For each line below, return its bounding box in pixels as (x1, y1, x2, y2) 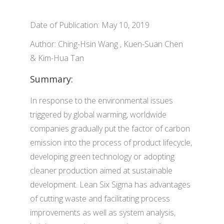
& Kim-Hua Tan (30, 52, 84, 63)
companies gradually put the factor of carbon (30, 123, 190, 134)
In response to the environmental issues (30, 95, 173, 106)
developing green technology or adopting (30, 151, 174, 162)
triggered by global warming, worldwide (30, 109, 166, 120)
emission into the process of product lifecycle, (30, 137, 192, 148)
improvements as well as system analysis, (30, 207, 175, 218)
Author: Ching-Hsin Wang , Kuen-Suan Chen (30, 38, 183, 49)
